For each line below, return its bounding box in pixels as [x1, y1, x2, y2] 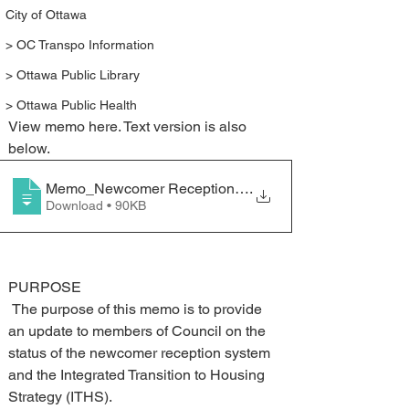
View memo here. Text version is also [8, 118, 250, 135]
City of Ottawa [5, 7, 87, 22]
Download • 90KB [107, 197, 146, 213]
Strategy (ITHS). [8, 388, 112, 405]
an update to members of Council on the [8, 322, 269, 340]
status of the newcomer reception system [8, 344, 274, 362]
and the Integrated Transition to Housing [8, 366, 268, 383]
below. [8, 140, 50, 157]
